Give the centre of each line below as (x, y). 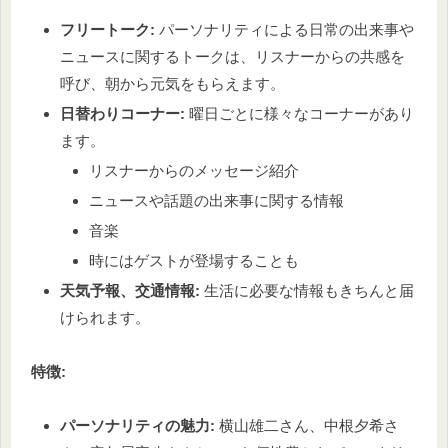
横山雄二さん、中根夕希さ (307, 425)
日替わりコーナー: (122, 113)
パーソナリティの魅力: (137, 425)
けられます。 (105, 317)
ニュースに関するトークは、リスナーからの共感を (232, 56)
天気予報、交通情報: (130, 290)
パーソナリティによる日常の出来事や (284, 29)
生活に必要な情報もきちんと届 (307, 290)
